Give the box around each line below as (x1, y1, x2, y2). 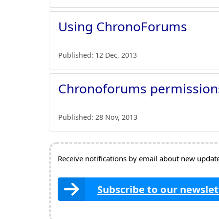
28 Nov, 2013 (95, 112, 138, 122)
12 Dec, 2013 (95, 50, 137, 60)
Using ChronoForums (58, 18, 188, 36)
